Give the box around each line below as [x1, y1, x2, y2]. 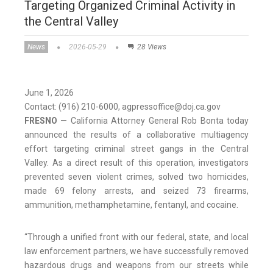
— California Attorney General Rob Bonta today [60, 116, 249, 126]
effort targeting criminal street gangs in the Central [24, 144, 249, 154]
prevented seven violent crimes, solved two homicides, [24, 172, 249, 182]
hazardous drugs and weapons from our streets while [24, 260, 249, 271]
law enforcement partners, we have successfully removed [24, 246, 249, 257]
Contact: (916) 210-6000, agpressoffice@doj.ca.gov [24, 102, 221, 112]
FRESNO [24, 116, 61, 126]
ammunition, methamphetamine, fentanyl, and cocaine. [24, 200, 240, 210]
